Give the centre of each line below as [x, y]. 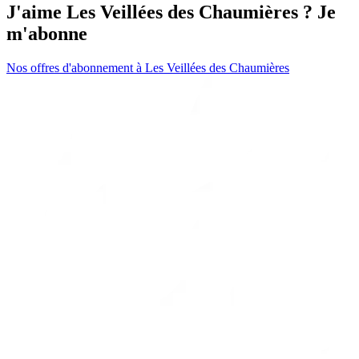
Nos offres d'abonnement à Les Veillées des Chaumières [148, 68]
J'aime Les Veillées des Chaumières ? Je [171, 12]
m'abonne [47, 34]
